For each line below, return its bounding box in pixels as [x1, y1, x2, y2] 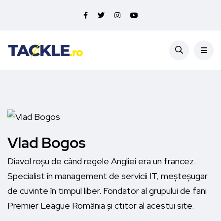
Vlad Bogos [7, 133, 86, 153]
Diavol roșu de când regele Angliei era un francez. [7, 155, 196, 167]
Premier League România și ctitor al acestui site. [7, 200, 194, 212]
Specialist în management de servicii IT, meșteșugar [7, 170, 208, 182]
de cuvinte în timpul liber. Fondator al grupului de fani [7, 185, 207, 197]
